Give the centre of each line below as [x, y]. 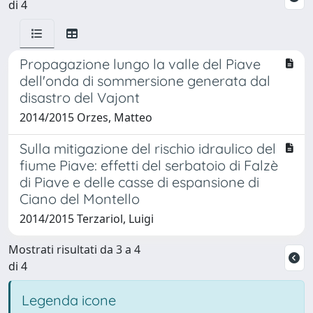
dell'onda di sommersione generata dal [145, 80]
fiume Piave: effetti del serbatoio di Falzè [149, 165]
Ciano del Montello [80, 198]
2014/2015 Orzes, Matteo [86, 117]
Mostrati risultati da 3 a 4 [74, 249]
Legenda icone [69, 300]
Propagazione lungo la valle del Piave [140, 64]
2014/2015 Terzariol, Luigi [87, 218]
